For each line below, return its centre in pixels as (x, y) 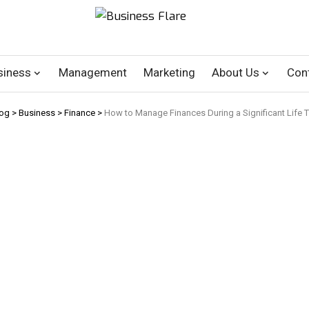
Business (37, 112)
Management (93, 73)
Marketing (169, 73)
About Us (236, 73)
